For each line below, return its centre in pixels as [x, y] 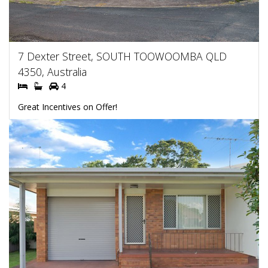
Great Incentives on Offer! [68, 106]
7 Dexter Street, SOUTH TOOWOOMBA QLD [122, 56]
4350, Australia [52, 71]
